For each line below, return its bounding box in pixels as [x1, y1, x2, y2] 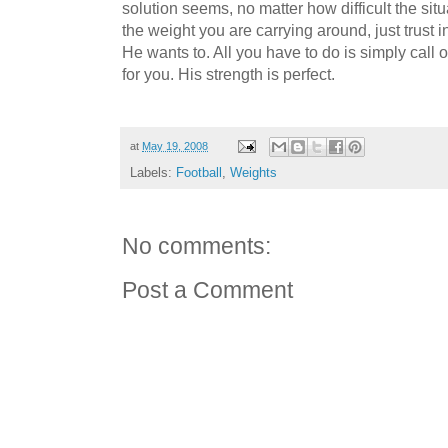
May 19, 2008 [142, 139, 208, 152]
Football [176, 165, 222, 181]
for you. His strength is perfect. [122, 64, 335, 83]
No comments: [122, 234, 271, 260]
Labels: [130, 165, 176, 181]
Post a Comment [122, 278, 293, 304]
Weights [230, 165, 277, 181]
